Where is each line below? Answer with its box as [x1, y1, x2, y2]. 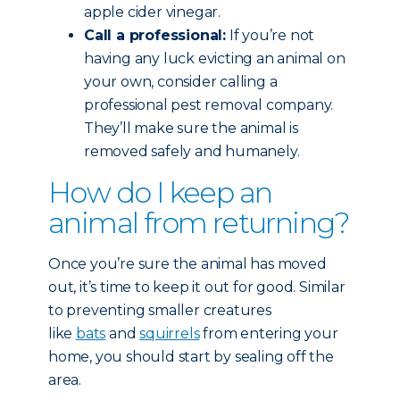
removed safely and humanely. [84, 143, 300, 160]
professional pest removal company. [84, 96, 334, 113]
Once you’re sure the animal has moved [48, 255, 327, 272]
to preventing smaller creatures [48, 302, 271, 319]
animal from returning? [48, 205, 350, 240]
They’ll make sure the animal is [84, 120, 298, 137]
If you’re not [226, 27, 315, 44]
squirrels [139, 325, 200, 342]
